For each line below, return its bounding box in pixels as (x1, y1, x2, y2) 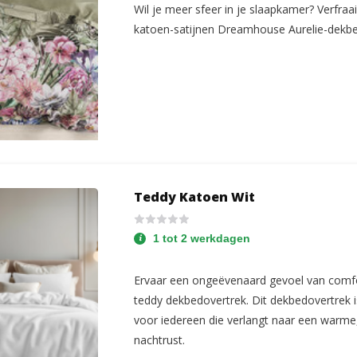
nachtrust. (134, 331, 186, 347)
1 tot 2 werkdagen (153, 232, 251, 245)
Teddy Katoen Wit (134, 188, 256, 206)
